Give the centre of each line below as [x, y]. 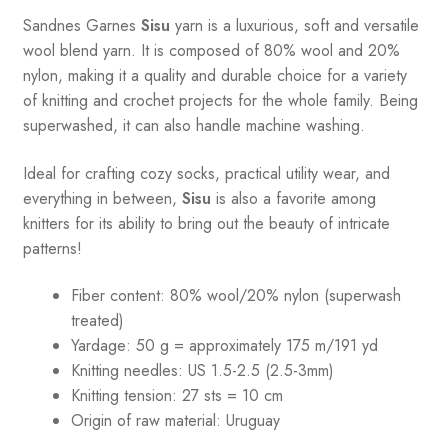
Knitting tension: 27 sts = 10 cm [176, 396]
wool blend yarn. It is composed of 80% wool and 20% [211, 51]
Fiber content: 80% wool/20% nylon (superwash [235, 296]
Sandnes [51, 26]
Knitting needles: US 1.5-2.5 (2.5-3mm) [202, 371]
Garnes [110, 26]
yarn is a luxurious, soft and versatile [294, 26]
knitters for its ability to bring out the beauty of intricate [206, 223]
